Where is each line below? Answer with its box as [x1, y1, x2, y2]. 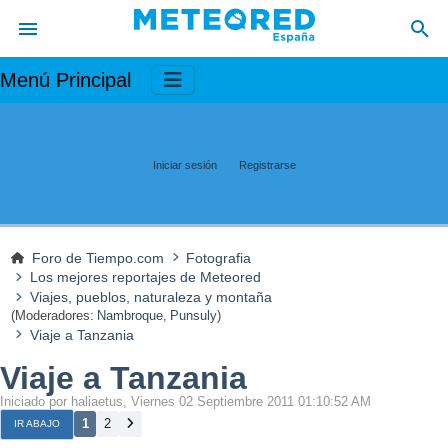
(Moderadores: [10, 308, 94, 324]
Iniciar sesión [152, 158, 217, 171]
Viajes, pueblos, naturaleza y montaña [29, 289, 272, 306]
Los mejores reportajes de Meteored [29, 269, 261, 286]
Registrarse [238, 158, 296, 171]
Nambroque [97, 308, 164, 324]
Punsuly [170, 308, 218, 324]
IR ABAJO [14, 418, 60, 430]
